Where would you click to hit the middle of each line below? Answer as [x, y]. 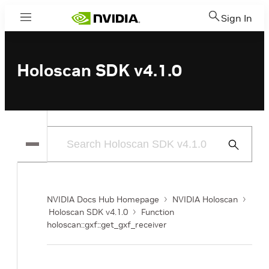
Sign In [237, 18]
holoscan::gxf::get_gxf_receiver [107, 225]
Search [239, 159]
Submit [239, 144]
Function [158, 212]
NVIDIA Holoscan [205, 199]
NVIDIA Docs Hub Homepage [103, 199]
